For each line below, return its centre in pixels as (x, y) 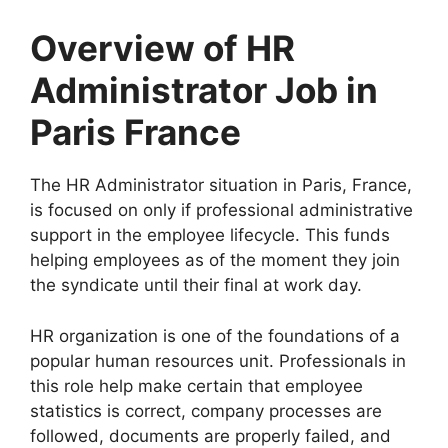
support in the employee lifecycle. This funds (210, 235)
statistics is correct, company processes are (206, 410)
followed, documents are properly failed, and (210, 435)
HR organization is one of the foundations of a (215, 335)
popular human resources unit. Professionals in (218, 360)
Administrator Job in (204, 90)
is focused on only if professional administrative (221, 210)
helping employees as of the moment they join (215, 260)
